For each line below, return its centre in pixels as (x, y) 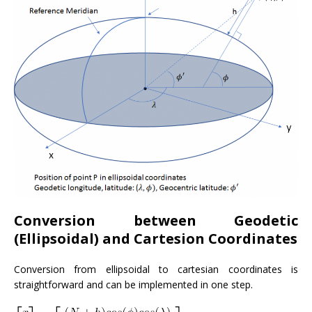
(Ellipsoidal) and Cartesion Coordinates (156, 238)
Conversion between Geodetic (156, 220)
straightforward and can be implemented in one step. (133, 284)
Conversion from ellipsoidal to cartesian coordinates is (156, 269)
